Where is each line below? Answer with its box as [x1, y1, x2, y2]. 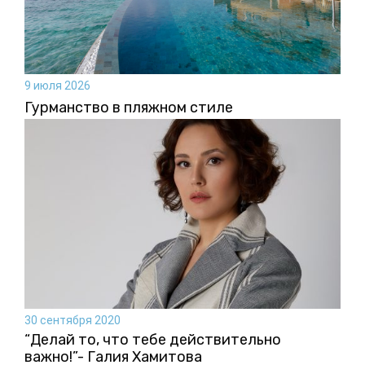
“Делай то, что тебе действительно [24, 330, 281, 349]
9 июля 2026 [24, 79, 90, 93]
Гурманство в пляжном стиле [24, 99, 233, 117]
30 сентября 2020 [24, 313, 121, 327]
